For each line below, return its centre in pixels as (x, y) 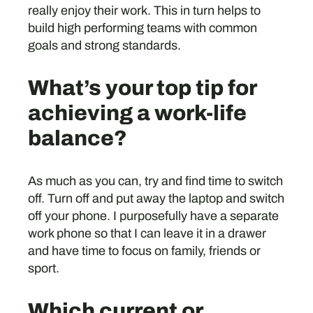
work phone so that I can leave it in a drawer (147, 233)
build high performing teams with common (142, 28)
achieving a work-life (137, 113)
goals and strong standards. (104, 45)
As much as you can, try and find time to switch (155, 181)
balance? (77, 138)
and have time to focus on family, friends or (144, 250)
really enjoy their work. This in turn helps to (144, 10)
